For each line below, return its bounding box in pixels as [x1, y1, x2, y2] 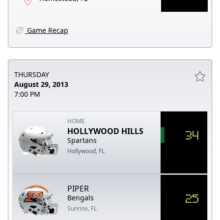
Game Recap [25, 25, 68, 35]
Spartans [67, 135, 97, 145]
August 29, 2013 [14, 79, 68, 89]
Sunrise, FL [67, 204, 97, 213]
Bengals [67, 192, 94, 202]
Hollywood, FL [67, 146, 105, 155]
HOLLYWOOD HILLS [67, 125, 144, 137]
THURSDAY [14, 69, 49, 79]
